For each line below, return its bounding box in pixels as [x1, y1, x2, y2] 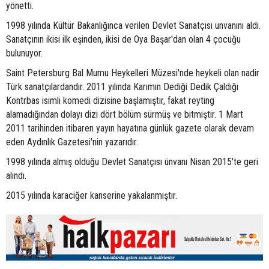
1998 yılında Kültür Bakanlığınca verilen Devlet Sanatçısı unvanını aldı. [6, 20, 261, 32]
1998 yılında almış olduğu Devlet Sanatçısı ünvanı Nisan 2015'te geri [6, 156, 258, 168]
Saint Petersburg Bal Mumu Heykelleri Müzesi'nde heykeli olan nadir [6, 67, 259, 79]
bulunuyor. [6, 47, 43, 59]
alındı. [6, 170, 26, 182]
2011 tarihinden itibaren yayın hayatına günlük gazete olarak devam [6, 122, 254, 134]
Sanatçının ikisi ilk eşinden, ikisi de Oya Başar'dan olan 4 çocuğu [6, 34, 241, 46]
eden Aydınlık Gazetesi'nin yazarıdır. [6, 136, 138, 148]
